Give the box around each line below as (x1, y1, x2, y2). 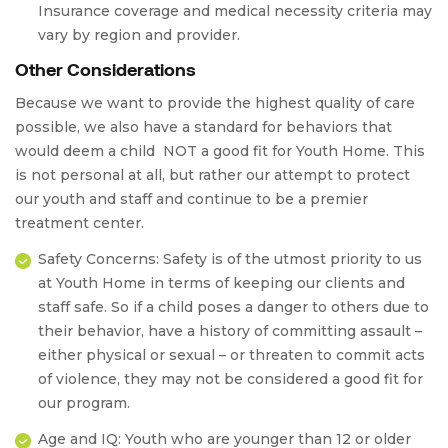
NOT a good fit (163, 142, 268, 160)
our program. (38, 394, 130, 412)
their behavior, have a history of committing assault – (38, 322, 422, 340)
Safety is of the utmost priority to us (159, 250, 422, 268)
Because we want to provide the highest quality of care (15, 94, 415, 112)
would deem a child (15, 142, 163, 160)
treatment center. (15, 214, 144, 232)
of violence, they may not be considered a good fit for (38, 370, 423, 388)
